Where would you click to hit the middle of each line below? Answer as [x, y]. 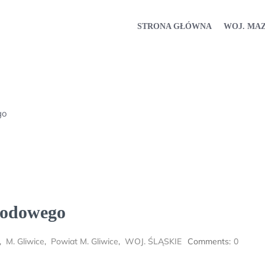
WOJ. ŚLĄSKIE [153, 241]
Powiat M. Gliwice [85, 241]
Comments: [209, 241]
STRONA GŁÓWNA [174, 26]
